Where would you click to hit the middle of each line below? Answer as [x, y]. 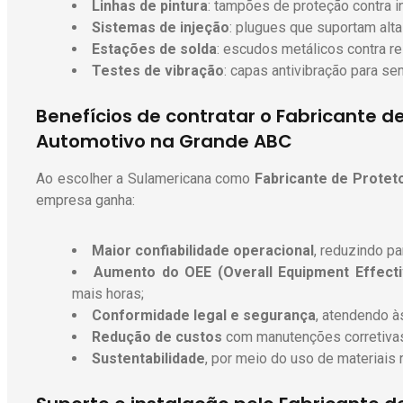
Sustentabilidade [148, 359]
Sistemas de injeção [161, 28]
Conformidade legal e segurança [204, 316]
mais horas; [108, 294]
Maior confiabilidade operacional [203, 251]
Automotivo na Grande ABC [164, 142]
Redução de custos [157, 337]
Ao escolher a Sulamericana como [145, 179]
